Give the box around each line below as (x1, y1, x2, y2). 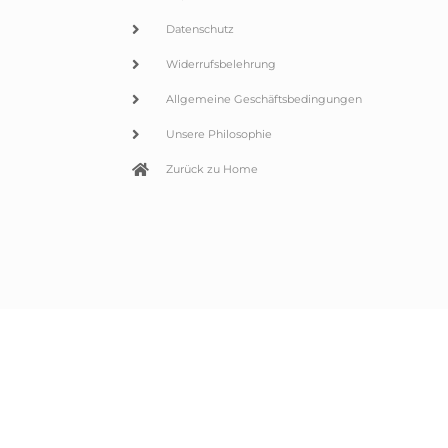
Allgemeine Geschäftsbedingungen (165, 92, 362, 107)
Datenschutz (165, 22, 234, 37)
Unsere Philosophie (165, 127, 272, 142)
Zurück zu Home (165, 162, 258, 177)
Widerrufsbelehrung (165, 57, 276, 72)
